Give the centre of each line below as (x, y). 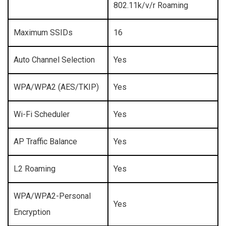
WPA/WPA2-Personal (52, 196)
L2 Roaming (35, 169)
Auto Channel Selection (54, 60)
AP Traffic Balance (45, 142)
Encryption (32, 212)
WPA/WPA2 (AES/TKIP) (56, 87)
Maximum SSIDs (43, 33)
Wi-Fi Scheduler (42, 115)
